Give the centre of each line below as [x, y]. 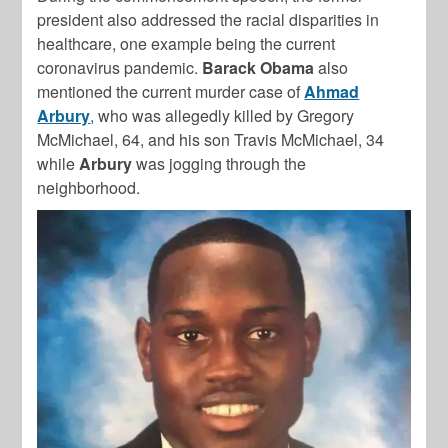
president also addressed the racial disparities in [208, 19]
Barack [229, 67]
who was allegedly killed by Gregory [224, 115]
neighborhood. [89, 187]
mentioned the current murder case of [171, 91]
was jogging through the [219, 163]
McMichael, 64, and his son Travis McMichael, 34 [211, 139]
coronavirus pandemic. [120, 67]
